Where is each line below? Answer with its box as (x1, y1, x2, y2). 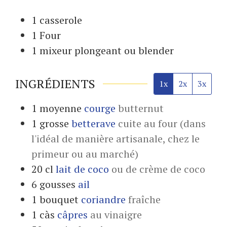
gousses (40, 177, 75, 191)
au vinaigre (90, 207, 142, 221)
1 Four (31, 28, 61, 42)
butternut (118, 101, 164, 115)
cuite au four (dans (118, 116, 206, 130)
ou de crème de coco (111, 162, 205, 176)
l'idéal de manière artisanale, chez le (31, 131, 200, 145)
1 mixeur (31, 43, 74, 57)
